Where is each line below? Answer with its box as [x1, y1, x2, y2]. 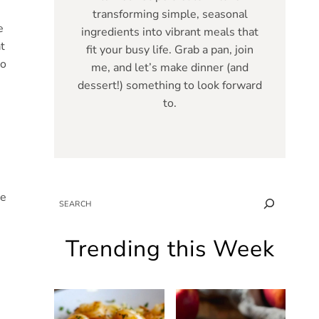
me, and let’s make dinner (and [91, 59, 249, 75]
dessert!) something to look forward [78, 77, 262, 93]
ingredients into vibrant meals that [81, 23, 258, 40]
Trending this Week [65, 234, 275, 265]
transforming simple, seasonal [92, 6, 248, 22]
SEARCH [53, 194, 87, 206]
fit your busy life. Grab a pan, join [86, 41, 253, 58]
